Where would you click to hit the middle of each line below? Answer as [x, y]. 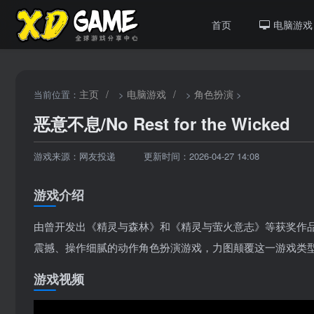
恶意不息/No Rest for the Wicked [162, 123]
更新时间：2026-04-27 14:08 [202, 156]
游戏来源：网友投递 [75, 156]
